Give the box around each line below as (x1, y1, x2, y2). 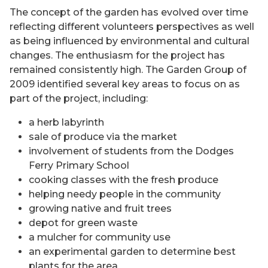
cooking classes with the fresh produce (29, 174, 218, 185)
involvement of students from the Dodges (29, 145, 234, 157)
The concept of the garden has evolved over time (10, 7, 248, 18)
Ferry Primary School (29, 160, 129, 171)
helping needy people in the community (29, 188, 221, 200)
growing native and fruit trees (29, 203, 172, 214)
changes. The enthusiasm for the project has (10, 50, 225, 61)
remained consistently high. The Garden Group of (10, 64, 246, 75)
